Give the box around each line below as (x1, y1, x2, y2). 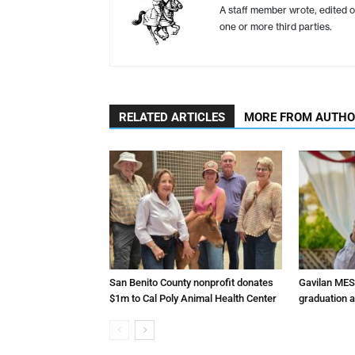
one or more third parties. (219, 20, 332, 32)
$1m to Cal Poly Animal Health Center (109, 292, 277, 304)
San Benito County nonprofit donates (109, 276, 273, 288)
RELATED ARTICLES (119, 109, 225, 124)
